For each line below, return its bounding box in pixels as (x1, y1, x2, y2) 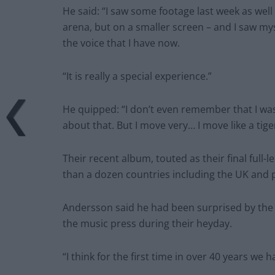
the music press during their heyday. (63, 216, 232, 230)
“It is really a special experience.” (63, 69, 212, 83)
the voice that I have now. (63, 36, 180, 50)
